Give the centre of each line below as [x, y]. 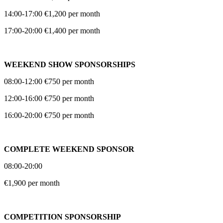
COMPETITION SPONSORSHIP [62, 217]
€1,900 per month [32, 183]
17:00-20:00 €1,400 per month [52, 30]
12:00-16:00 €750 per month [49, 98]
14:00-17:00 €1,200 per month [52, 13]
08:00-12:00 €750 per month [49, 81]
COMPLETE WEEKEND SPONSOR [69, 149]
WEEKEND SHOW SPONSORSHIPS [70, 64]
